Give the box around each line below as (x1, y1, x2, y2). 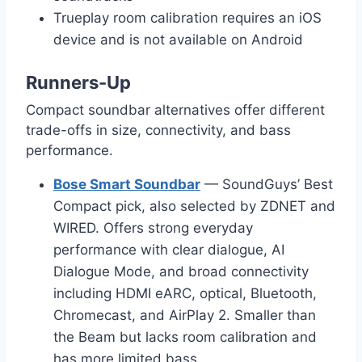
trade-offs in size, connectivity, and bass (26, 122, 291, 139)
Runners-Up (26, 71, 131, 93)
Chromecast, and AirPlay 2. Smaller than (53, 306, 316, 323)
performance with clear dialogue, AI (53, 241, 284, 258)
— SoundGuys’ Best (200, 175, 333, 192)
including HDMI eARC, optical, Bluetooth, (53, 284, 317, 301)
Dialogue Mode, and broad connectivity (53, 263, 309, 280)
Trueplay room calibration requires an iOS (53, 10, 322, 27)
